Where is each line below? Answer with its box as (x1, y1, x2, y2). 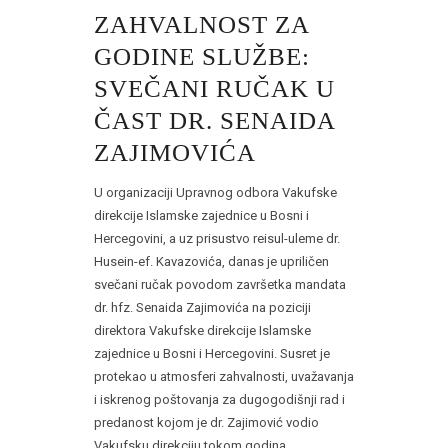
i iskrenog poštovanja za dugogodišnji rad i (94, 392, 345, 408)
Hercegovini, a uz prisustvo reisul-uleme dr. (94, 231, 340, 247)
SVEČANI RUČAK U (94, 75, 335, 103)
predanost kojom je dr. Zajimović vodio (94, 415, 319, 431)
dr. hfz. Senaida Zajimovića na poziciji (94, 300, 311, 316)
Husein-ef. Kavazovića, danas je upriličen (94, 254, 329, 270)
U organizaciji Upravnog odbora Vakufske (94, 185, 337, 201)
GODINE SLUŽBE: (94, 43, 310, 71)
